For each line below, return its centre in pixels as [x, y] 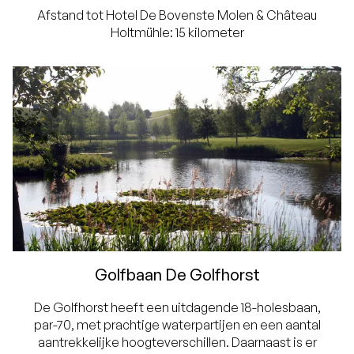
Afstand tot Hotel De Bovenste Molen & [152, 15]
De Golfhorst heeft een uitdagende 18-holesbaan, [177, 308]
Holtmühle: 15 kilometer [177, 33]
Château [292, 15]
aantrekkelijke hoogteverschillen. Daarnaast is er [177, 343]
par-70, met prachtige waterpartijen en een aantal [177, 325]
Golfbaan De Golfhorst [177, 275]
